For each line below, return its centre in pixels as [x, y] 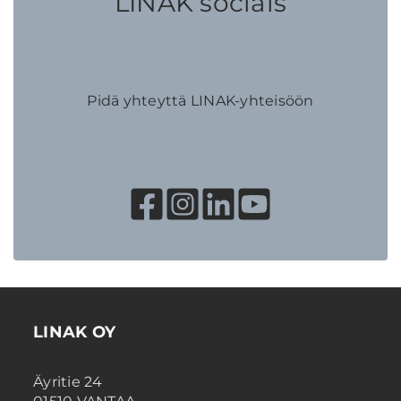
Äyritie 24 [68, 381]
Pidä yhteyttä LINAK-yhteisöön [200, 100]
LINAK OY [74, 332]
